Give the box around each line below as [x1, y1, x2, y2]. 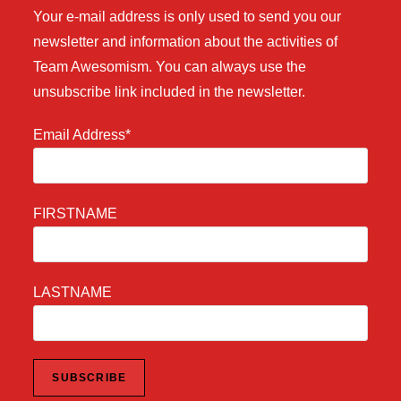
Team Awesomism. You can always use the [33, 59, 307, 75]
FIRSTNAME [33, 206, 118, 222]
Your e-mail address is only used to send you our [33, 9, 342, 25]
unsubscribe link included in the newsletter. [33, 84, 306, 100]
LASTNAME [33, 285, 113, 301]
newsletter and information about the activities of [33, 34, 338, 50]
